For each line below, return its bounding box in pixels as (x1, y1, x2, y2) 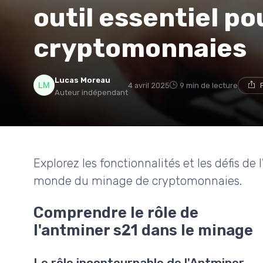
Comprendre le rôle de (33, 203, 198, 221)
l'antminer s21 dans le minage (33, 221, 253, 239)
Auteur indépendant (55, 87, 128, 97)
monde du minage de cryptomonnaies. (33, 173, 242, 188)
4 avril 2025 (128, 80, 170, 90)
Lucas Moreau (55, 75, 110, 85)
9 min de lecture (180, 80, 238, 90)
